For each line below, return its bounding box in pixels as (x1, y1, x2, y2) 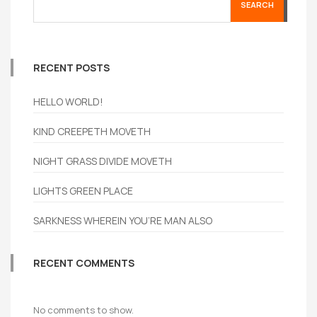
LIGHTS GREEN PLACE (33, 184, 133, 197)
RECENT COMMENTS (33, 256, 134, 270)
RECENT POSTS (33, 61, 110, 74)
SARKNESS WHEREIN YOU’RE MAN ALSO (33, 214, 212, 227)
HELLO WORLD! (33, 95, 103, 108)
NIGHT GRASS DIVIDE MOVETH (33, 154, 172, 168)
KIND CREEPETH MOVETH (33, 125, 151, 138)
